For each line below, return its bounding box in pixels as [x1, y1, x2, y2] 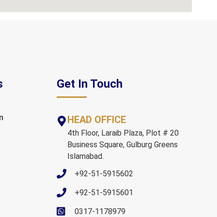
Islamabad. [67, 152, 104, 161]
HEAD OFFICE [67, 114, 126, 125]
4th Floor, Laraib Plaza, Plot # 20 [67, 128, 179, 138]
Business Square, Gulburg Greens [67, 140, 178, 149]
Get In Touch [56, 77, 123, 91]
